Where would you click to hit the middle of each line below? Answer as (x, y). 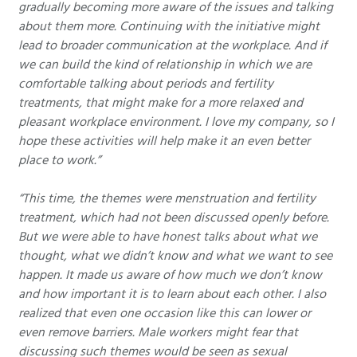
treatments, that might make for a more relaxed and (161, 103)
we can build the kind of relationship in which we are (165, 65)
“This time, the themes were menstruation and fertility (167, 199)
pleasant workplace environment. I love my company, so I (176, 122)
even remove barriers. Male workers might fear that (158, 333)
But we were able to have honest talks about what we (168, 237)
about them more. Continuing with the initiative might (169, 27)
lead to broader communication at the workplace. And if (173, 46)
